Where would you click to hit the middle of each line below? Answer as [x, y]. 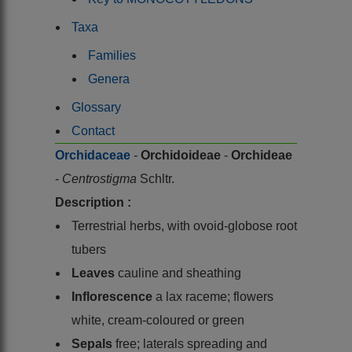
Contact [93, 130]
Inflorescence [114, 296]
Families [112, 55]
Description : [93, 202]
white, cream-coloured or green [158, 320]
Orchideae [262, 155]
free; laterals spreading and [191, 343]
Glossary [96, 107]
